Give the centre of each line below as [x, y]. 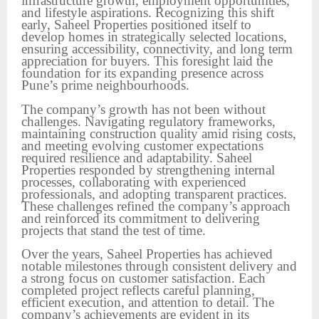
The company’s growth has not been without [143, 109]
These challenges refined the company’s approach [156, 206]
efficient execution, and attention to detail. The [148, 302]
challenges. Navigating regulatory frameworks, [148, 121]
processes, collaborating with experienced [134, 182]
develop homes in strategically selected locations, [154, 37]
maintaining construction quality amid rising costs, [159, 133]
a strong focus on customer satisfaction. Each [143, 278]
